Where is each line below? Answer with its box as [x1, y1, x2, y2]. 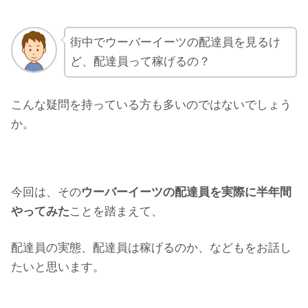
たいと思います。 [11, 261, 104, 274]
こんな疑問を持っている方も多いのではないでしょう [11, 98, 291, 111]
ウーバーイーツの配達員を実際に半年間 [81, 185, 291, 199]
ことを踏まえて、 [69, 204, 163, 218]
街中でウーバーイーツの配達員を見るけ [69, 36, 280, 49]
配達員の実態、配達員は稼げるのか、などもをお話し [11, 241, 291, 255]
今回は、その [11, 185, 81, 199]
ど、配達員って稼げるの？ [69, 55, 210, 69]
